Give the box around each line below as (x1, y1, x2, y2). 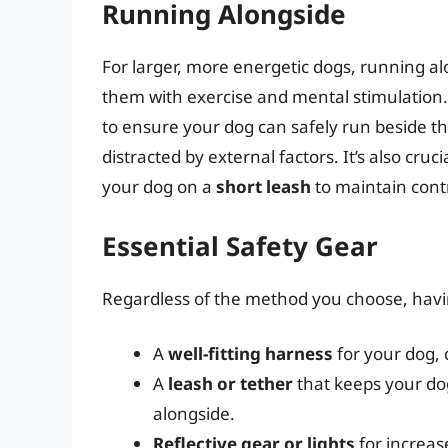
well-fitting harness (168, 342, 333, 366)
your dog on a (102, 175, 216, 199)
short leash (216, 175, 311, 199)
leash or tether (168, 372, 293, 396)
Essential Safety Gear (102, 227, 378, 264)
